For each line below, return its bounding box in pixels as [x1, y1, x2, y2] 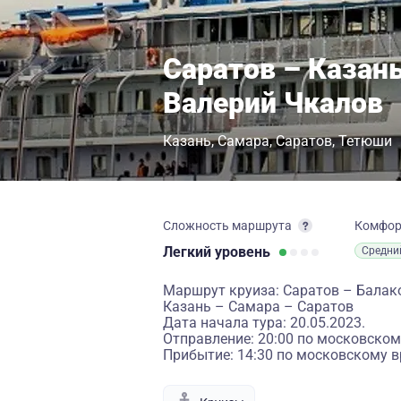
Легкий [163, 243, 215, 260]
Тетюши [338, 132, 392, 149]
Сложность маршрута [163, 218, 292, 233]
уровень [215, 243, 270, 260]
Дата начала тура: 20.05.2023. [163, 314, 365, 331]
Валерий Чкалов [163, 86, 383, 120]
